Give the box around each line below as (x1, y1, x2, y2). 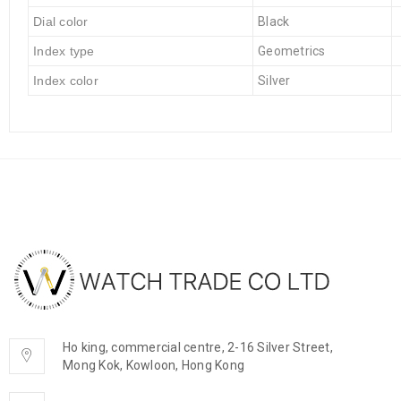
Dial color (33, 14, 89, 29)
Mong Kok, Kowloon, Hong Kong (63, 358, 244, 372)
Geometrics (258, 44, 326, 58)
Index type (33, 44, 95, 58)
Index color (33, 73, 98, 88)
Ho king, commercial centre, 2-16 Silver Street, (63, 340, 333, 354)
